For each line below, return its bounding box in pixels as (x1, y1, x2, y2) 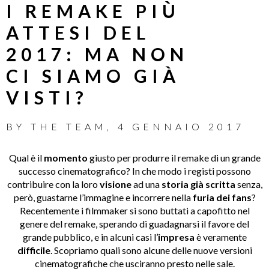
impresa (157, 231, 195, 243)
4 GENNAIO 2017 (118, 120, 244, 132)
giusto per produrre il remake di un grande (87, 151, 261, 163)
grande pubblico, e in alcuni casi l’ (22, 231, 158, 243)
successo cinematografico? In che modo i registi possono (18, 165, 251, 177)
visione (99, 178, 131, 190)
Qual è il (8, 151, 44, 163)
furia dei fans (192, 191, 252, 203)
